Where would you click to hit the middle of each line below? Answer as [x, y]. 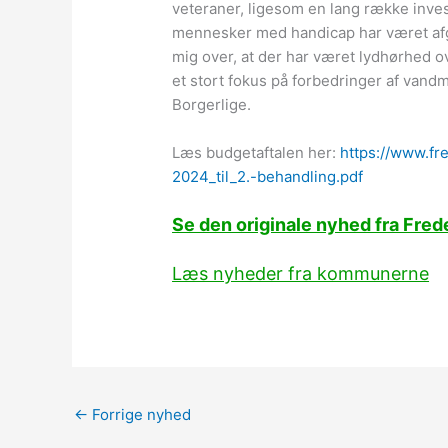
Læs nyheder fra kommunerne [301, 274]
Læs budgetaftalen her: [256, 153]
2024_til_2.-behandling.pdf [268, 177]
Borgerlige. [212, 105]
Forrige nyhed [139, 415]
